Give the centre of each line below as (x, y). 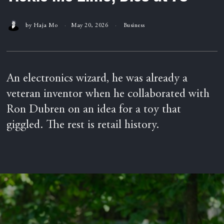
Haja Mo (45, 25)
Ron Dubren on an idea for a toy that (94, 110)
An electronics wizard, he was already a (97, 79)
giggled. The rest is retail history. (83, 126)
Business (134, 25)
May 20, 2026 (90, 25)
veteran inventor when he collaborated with (108, 95)
